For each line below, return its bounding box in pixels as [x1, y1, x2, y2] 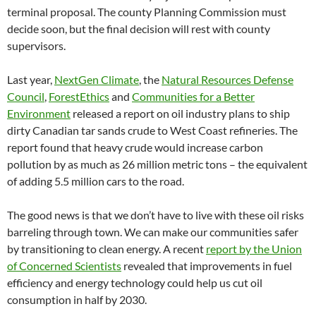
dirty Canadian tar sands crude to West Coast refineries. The [7, 123, 298, 137]
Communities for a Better [132, 89, 255, 103]
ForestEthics [49, 89, 109, 103]
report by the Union [206, 241, 302, 255]
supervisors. [7, 38, 66, 52]
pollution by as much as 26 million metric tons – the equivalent [7, 157, 308, 171]
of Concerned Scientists [7, 258, 121, 272]
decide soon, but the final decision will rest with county [7, 21, 270, 35]
